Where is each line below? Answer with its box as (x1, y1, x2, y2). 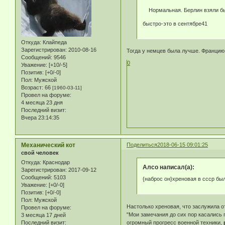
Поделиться (127, 141, 158, 148)
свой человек (21, 149, 59, 156)
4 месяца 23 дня (21, 99, 63, 106)
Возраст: (21, 84, 43, 91)
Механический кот (21, 141, 75, 149)
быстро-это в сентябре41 (142, 21, 207, 27)
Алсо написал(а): (142, 163, 194, 171)
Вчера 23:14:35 (21, 115, 59, 121)
